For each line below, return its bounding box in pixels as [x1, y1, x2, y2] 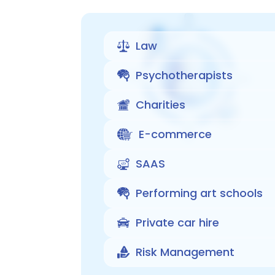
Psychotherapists [135, 67, 233, 83]
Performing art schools [135, 185, 263, 201]
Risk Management [135, 244, 234, 260]
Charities [135, 96, 185, 112]
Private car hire [135, 214, 219, 230]
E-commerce [138, 126, 212, 142]
